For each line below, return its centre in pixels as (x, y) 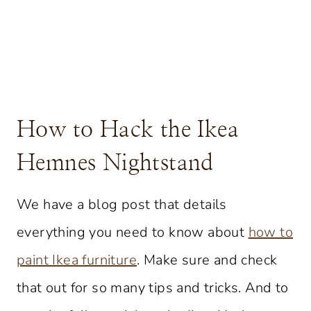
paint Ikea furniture (77, 260)
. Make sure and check (207, 260)
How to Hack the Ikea (128, 129)
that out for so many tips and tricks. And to (153, 287)
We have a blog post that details (122, 204)
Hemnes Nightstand (115, 163)
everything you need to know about (133, 232)
